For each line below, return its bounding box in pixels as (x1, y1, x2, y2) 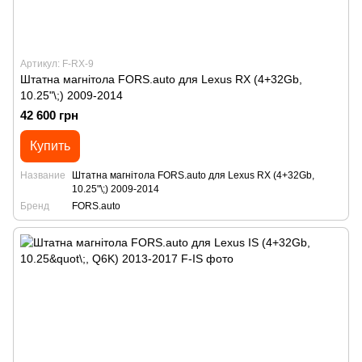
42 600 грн (20, 108, 78, 122)
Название (20, 170, 65, 181)
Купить (30, 139, 70, 153)
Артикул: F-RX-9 (20, 58, 94, 69)
